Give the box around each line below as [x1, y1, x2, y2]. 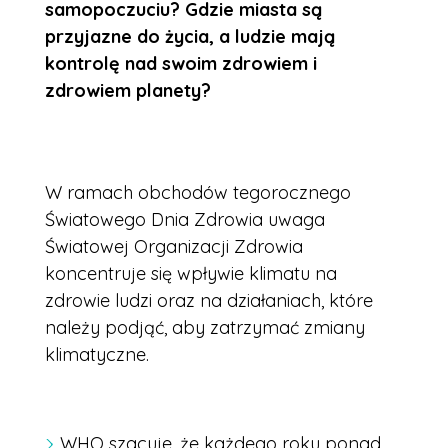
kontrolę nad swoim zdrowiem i [45, 52, 317, 76]
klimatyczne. [45, 343, 149, 367]
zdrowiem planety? [45, 79, 211, 103]
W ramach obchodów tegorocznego [45, 181, 351, 205]
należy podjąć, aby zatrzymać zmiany [45, 316, 365, 340]
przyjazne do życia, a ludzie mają [45, 25, 335, 49]
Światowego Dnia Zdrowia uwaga [45, 208, 325, 232]
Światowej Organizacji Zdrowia [45, 235, 303, 259]
